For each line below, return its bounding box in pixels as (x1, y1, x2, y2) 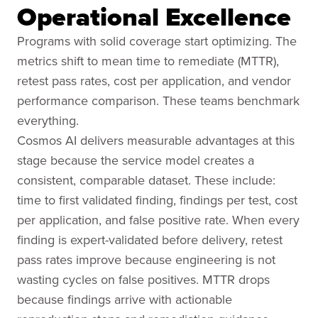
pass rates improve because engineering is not (17, 251, 275, 268)
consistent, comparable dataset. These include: (17, 171, 275, 189)
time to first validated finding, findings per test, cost (17, 191, 297, 209)
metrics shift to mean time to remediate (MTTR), (17, 52, 279, 70)
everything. (17, 111, 79, 129)
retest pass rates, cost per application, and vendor (17, 72, 291, 89)
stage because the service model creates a (17, 151, 254, 169)
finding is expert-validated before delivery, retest (17, 231, 283, 248)
